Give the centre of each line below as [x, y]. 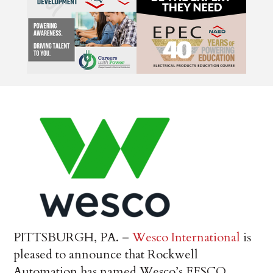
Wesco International [186, 238]
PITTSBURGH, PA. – [73, 238]
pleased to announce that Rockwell [106, 255]
